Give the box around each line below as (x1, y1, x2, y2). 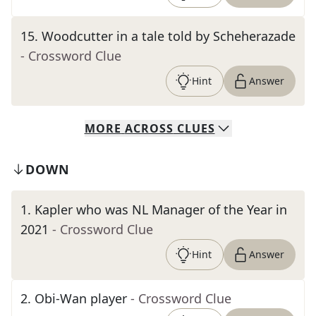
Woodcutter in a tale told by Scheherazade (42, 28, 296, 44)
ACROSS (124, 121, 174, 136)
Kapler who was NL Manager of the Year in (35, 201, 287, 218)
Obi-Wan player (35, 290, 127, 307)
